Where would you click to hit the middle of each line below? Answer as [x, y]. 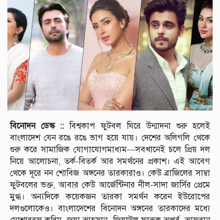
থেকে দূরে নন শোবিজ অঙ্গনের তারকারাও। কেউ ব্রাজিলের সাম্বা [110, 173]
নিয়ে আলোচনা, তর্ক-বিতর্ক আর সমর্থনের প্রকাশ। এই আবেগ [110, 162]
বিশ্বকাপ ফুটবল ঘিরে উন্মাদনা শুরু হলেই [137, 126]
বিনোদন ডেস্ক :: [37, 126]
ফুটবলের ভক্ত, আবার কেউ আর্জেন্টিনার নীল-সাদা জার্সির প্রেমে [110, 185]
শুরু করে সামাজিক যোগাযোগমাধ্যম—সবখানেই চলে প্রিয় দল [110, 150]
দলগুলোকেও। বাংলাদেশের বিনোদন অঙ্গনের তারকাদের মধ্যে [110, 209]
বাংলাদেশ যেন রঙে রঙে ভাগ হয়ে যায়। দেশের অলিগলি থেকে [110, 138]
